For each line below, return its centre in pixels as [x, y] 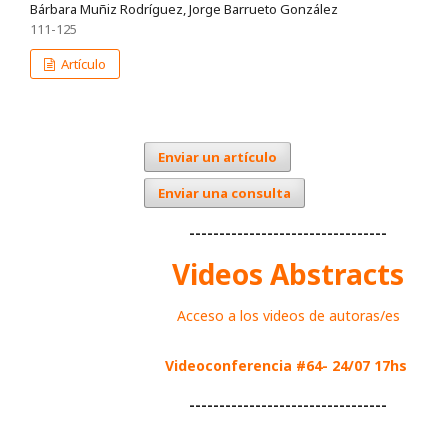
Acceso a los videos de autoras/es [288, 315]
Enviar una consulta [224, 193]
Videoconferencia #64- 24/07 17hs [286, 365]
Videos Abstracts [288, 273]
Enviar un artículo [217, 157]
